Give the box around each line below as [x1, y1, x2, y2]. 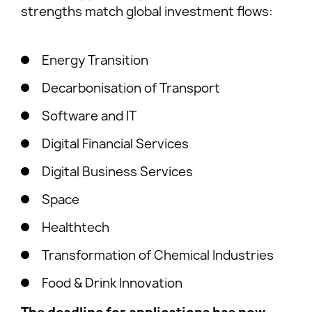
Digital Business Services [42, 162, 198, 180]
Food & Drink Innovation [42, 274, 185, 292]
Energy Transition [42, 51, 151, 69]
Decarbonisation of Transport [42, 79, 223, 97]
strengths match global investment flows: [21, 3, 273, 21]
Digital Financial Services [42, 134, 194, 153]
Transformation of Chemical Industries [42, 246, 276, 264]
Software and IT [42, 107, 141, 125]
